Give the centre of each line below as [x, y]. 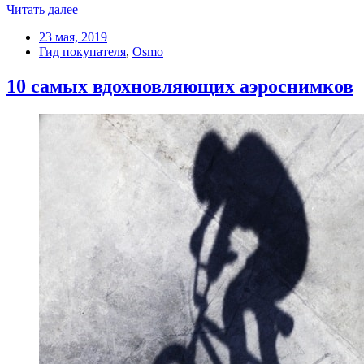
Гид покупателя [82, 52]
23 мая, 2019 [73, 37]
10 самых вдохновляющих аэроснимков [180, 87]
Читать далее [42, 10]
